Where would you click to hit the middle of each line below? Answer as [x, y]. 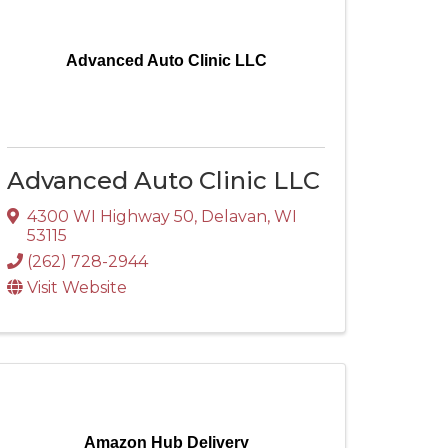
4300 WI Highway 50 [110, 216]
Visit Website [77, 287]
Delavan [234, 216]
